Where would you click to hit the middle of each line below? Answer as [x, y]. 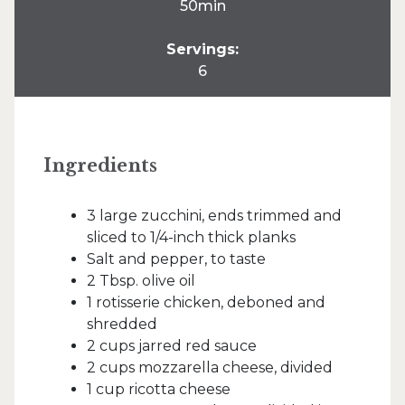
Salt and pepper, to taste [176, 259]
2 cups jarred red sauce [172, 346]
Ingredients [100, 165]
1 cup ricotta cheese [159, 389]
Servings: [202, 49]
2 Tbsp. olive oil [141, 281]
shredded [122, 324]
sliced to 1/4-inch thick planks [191, 237]
